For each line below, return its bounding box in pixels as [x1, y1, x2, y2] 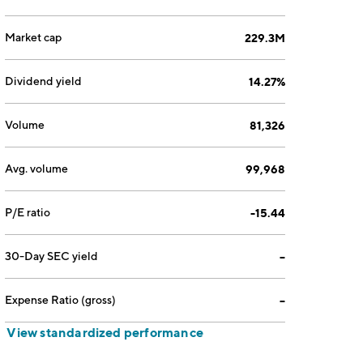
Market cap [5, 31, 62, 44]
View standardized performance [6, 324, 203, 340]
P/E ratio [5, 206, 51, 219]
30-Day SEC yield [5, 250, 99, 263]
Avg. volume [5, 162, 69, 175]
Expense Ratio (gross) [5, 293, 117, 306]
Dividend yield [5, 75, 83, 88]
